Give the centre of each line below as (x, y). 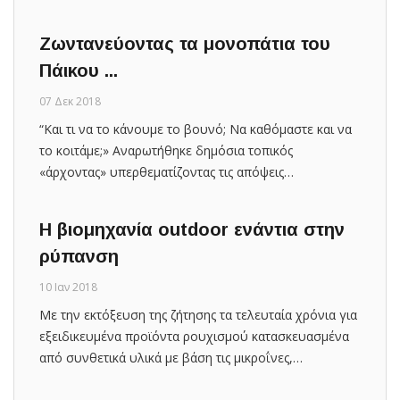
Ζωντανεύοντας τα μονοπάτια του (185, 43)
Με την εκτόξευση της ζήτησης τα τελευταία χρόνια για (198, 314)
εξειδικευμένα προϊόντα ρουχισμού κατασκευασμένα (194, 336)
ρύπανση (79, 256)
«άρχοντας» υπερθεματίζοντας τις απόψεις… (167, 171)
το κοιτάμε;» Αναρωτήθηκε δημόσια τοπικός (166, 150)
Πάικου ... (79, 70)
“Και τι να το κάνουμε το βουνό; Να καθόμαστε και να (196, 129)
